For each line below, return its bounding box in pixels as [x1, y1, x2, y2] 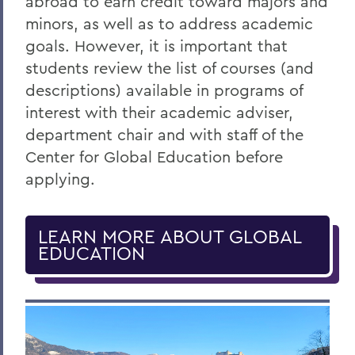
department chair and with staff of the [25, 124, 303, 144]
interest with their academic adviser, [25, 102, 293, 122]
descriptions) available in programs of [25, 80, 303, 100]
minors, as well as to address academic [25, 13, 313, 33]
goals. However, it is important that [25, 36, 288, 55]
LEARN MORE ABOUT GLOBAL [38, 224, 302, 248]
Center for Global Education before [25, 147, 283, 166]
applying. [25, 169, 95, 189]
